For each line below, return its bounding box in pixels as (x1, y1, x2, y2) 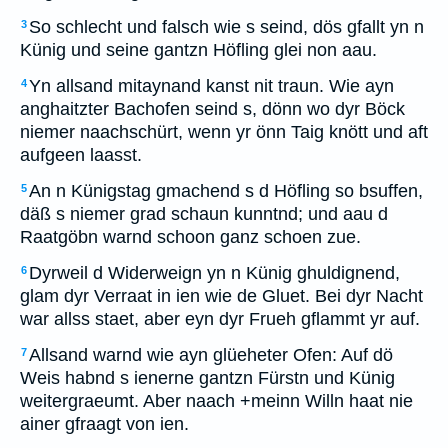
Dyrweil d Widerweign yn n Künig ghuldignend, (29, 263, 400, 283)
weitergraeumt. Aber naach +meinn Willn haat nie (20, 391, 413, 411)
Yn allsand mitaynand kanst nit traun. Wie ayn (29, 76, 394, 96)
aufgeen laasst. (20, 145, 142, 165)
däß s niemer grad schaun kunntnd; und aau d (20, 204, 388, 224)
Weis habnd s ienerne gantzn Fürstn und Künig (20, 368, 395, 388)
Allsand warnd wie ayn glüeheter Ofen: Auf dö (29, 345, 393, 365)
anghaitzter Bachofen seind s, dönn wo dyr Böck (20, 99, 405, 119)
